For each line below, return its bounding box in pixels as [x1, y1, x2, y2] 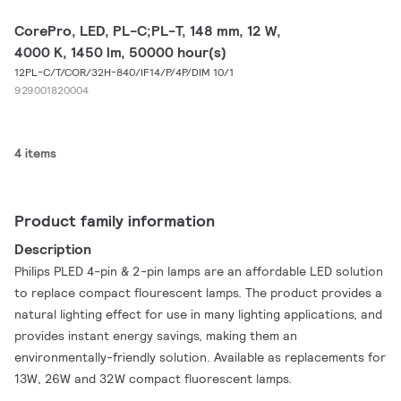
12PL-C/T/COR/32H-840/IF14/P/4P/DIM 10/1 [14, 65, 234, 79]
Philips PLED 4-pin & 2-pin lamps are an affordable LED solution [14, 263, 384, 279]
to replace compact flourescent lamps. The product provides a [14, 285, 383, 301]
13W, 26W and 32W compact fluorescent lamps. [14, 371, 293, 387]
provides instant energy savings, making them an [14, 328, 298, 344]
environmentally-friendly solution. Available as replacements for [14, 349, 387, 365]
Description [14, 240, 92, 259]
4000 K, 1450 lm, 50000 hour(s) [14, 43, 226, 62]
